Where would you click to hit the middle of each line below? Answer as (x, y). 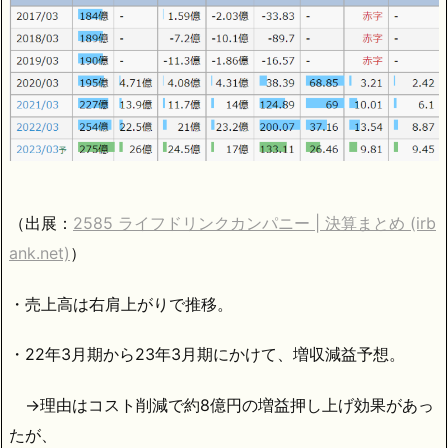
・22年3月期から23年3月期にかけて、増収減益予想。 (207, 354)
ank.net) (39, 252)
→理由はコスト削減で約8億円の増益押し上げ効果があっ (221, 405)
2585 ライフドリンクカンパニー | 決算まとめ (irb (254, 222)
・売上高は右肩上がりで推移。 (121, 303)
